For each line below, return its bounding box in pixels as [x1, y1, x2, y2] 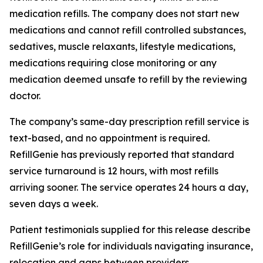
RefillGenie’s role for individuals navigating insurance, [9, 240, 253, 252]
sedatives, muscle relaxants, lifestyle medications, [9, 41, 235, 53]
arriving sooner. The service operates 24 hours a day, [9, 181, 248, 194]
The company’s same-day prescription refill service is [9, 116, 249, 128]
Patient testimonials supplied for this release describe [9, 224, 251, 236]
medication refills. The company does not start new [9, 8, 240, 20]
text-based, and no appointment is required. [9, 132, 210, 144]
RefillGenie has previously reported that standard [9, 149, 234, 161]
